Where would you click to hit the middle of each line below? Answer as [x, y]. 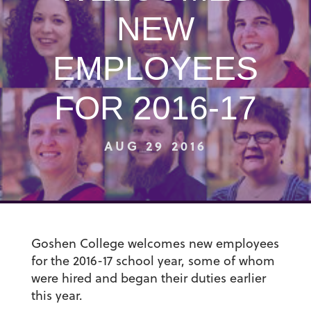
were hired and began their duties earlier [148, 278]
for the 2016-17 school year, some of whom [153, 261]
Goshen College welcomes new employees [155, 244]
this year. [57, 296]
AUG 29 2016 [155, 146]
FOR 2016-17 [155, 108]
